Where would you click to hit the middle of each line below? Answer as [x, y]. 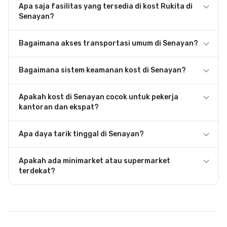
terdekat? [37, 171]
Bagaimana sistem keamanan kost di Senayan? [102, 70]
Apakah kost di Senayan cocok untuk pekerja [99, 97]
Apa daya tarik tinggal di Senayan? [81, 134]
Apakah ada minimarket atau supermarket [94, 161]
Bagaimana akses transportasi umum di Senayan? [108, 43]
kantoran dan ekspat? [59, 107]
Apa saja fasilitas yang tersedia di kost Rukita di [106, 6]
